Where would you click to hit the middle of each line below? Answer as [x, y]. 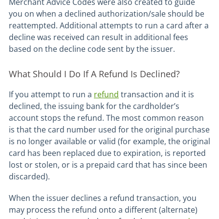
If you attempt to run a [51, 94]
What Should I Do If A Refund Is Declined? [94, 74]
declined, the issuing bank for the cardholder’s [94, 106]
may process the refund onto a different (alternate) [103, 210]
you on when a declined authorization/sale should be [107, 14]
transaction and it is [156, 94]
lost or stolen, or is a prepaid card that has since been [108, 165]
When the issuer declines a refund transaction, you [103, 198]
